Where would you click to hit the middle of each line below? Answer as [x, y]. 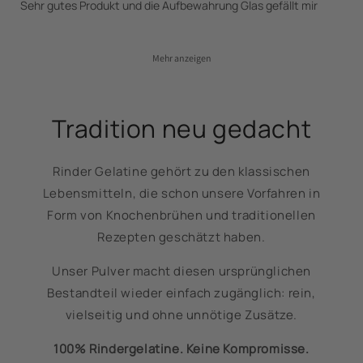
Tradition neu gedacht [181, 129]
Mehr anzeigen [181, 58]
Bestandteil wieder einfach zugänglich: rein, [181, 293]
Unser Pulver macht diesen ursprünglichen [181, 271]
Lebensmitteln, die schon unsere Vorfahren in [181, 194]
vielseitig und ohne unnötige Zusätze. [181, 315]
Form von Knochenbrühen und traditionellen [181, 216]
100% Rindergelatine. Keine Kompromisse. [181, 349]
